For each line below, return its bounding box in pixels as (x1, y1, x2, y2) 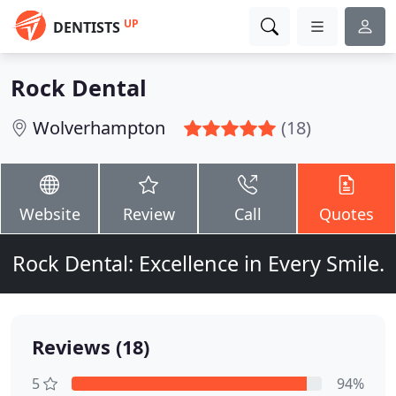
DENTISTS (53, 18, 120, 37)
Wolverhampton (33, 116, 165, 140)
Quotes (319, 203, 374, 225)
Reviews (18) (32, 334, 149, 360)
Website (19, 203, 80, 225)
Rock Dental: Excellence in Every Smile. (11, 249, 385, 278)
